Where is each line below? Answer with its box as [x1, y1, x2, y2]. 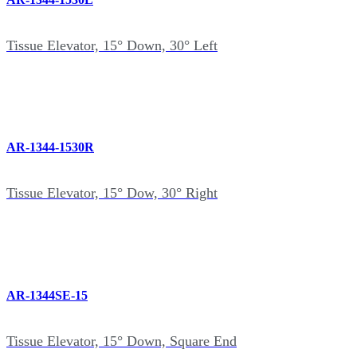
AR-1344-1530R [6, 140, 94, 155]
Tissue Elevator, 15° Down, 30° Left [6, 37, 218, 53]
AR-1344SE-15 [6, 288, 88, 302]
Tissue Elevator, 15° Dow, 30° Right [6, 185, 218, 202]
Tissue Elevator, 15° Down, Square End [6, 332, 237, 349]
